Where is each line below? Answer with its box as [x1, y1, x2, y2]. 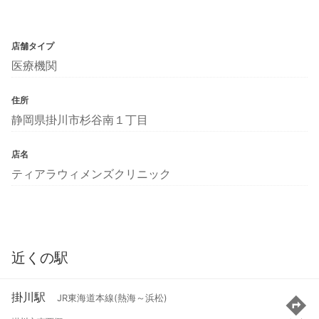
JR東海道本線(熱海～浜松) [57, 293, 167, 304]
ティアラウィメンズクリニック [11, 166, 171, 181]
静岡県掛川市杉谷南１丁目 [11, 112, 148, 127]
